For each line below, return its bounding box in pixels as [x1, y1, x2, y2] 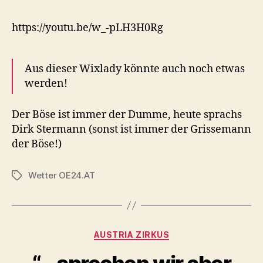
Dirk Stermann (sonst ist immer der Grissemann [12, 122, 251, 136]
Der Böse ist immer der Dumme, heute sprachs [12, 107, 242, 122]
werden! [25, 77, 68, 91]
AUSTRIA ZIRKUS [93, 229, 170, 240]
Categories [131, 225, 183, 238]
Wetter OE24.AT [28, 169, 95, 181]
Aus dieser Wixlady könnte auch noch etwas [25, 62, 245, 76]
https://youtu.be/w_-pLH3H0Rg [12, 21, 163, 35]
